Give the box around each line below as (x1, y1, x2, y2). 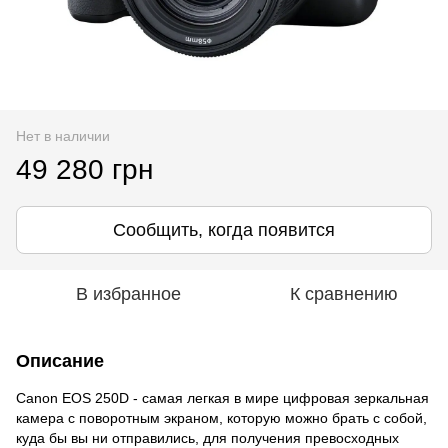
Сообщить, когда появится (113, 219, 335, 240)
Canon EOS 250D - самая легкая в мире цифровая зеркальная (16, 389, 429, 406)
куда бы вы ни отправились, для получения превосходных (16, 429, 399, 446)
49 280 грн (16, 153, 153, 185)
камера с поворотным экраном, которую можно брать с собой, (16, 409, 427, 426)
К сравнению (290, 283, 398, 304)
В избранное (75, 283, 181, 304)
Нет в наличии (16, 127, 110, 144)
